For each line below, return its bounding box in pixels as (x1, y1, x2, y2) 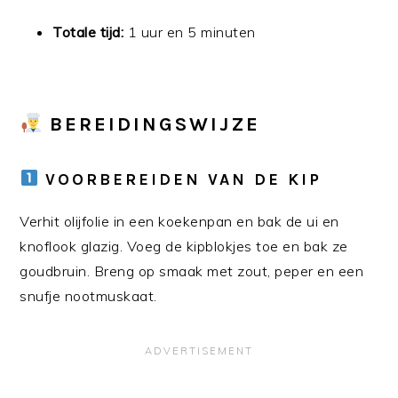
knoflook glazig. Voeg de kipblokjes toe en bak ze (20, 236, 348, 255)
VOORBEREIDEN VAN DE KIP (37, 169, 322, 189)
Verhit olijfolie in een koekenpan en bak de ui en (20, 211, 339, 230)
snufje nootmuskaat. (20, 286, 157, 305)
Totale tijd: (52, 22, 124, 41)
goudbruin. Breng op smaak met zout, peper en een (20, 261, 364, 280)
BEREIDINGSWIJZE (42, 112, 261, 136)
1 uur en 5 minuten (123, 22, 256, 41)
